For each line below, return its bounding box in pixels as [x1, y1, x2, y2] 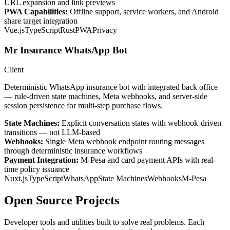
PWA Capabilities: [4, 7, 68, 16]
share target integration [4, 16, 78, 25]
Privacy [92, 26, 117, 34]
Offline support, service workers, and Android [68, 7, 219, 16]
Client [4, 65, 24, 74]
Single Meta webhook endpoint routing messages [43, 137, 204, 146]
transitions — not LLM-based [4, 128, 100, 137]
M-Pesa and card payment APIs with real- [79, 156, 216, 165]
